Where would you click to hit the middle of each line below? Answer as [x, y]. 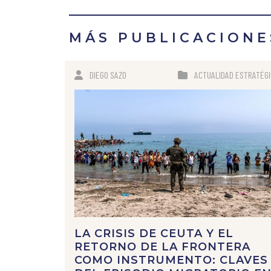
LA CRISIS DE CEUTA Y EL [154, 234]
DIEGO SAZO [108, 74]
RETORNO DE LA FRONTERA [162, 247]
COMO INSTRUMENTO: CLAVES [171, 260]
